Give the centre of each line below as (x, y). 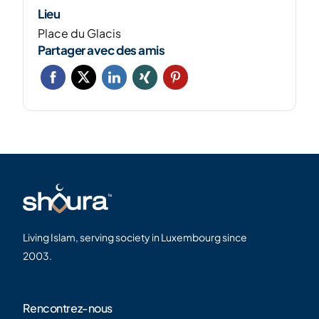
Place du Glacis (80, 33)
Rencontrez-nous (68, 308)
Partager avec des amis (101, 50)
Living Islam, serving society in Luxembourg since (135, 237)
